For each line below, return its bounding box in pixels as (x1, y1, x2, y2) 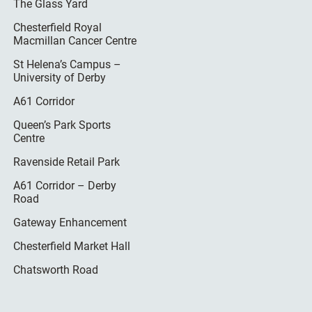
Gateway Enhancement (13, 216, 127, 229)
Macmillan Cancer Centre (13, 34, 137, 47)
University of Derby (13, 71, 107, 84)
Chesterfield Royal (13, 21, 102, 34)
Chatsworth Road (13, 263, 99, 276)
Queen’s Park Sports (13, 118, 111, 132)
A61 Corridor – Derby (13, 179, 117, 192)
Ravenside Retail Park (13, 155, 120, 169)
